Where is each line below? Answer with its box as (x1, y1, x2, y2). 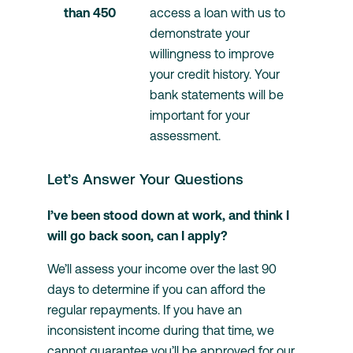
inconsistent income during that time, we (47, 322, 274, 337)
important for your (150, 108, 250, 123)
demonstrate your (150, 26, 250, 41)
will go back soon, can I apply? (47, 228, 228, 243)
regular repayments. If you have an (47, 302, 242, 317)
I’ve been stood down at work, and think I (47, 207, 289, 222)
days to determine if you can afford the (47, 281, 266, 296)
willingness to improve (150, 46, 274, 61)
